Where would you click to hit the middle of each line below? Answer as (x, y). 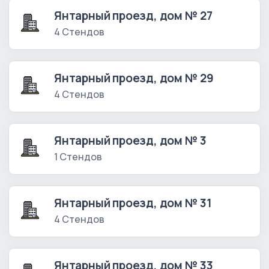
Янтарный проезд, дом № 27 (133, 16)
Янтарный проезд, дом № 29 (134, 78)
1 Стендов (78, 157)
